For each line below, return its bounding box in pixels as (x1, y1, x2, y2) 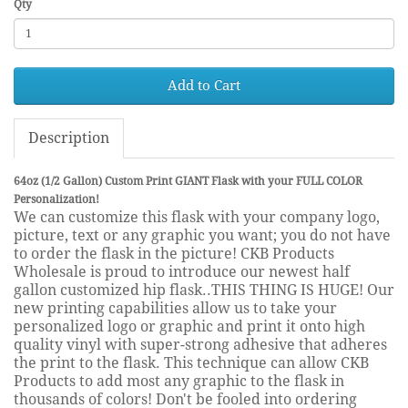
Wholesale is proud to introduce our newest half (14, 262, 350, 280)
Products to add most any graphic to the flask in (14, 372, 344, 390)
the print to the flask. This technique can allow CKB (14, 353, 369, 372)
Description (28, 128, 109, 147)
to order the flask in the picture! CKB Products (14, 244, 334, 262)
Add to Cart (168, 76, 240, 94)
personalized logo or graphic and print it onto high (14, 317, 365, 335)
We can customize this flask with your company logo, (14, 208, 380, 226)
